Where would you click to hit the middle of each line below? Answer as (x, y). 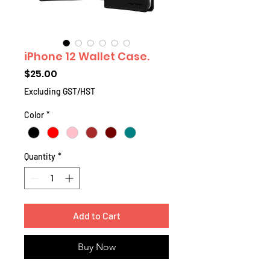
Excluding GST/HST (60, 91)
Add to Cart (96, 216)
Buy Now (96, 247)
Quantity (40, 157)
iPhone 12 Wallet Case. (87, 56)
